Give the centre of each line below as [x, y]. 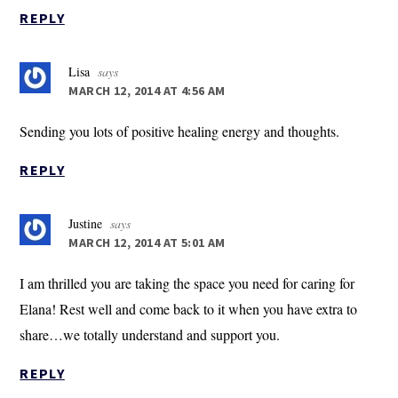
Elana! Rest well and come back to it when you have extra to [189, 309]
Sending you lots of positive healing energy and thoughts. [180, 131]
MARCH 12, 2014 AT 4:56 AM [147, 91]
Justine [86, 224]
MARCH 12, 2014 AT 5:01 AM [147, 243]
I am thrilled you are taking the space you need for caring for [187, 283]
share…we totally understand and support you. [150, 335]
